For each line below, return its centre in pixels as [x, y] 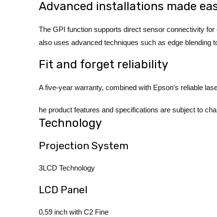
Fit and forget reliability [103, 65]
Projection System [84, 146]
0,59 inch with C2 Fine [74, 212]
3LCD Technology [67, 168]
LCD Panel [63, 189]
